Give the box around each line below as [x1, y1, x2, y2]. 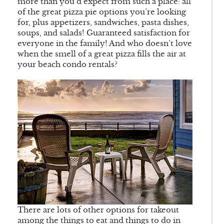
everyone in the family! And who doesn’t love [17, 38, 192, 48]
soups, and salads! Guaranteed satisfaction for [17, 28, 190, 38]
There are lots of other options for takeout [17, 205, 179, 215]
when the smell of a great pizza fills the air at [17, 49, 186, 59]
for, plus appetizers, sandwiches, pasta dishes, [17, 17, 189, 27]
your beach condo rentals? [17, 59, 119, 69]
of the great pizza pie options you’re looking [17, 7, 186, 17]
